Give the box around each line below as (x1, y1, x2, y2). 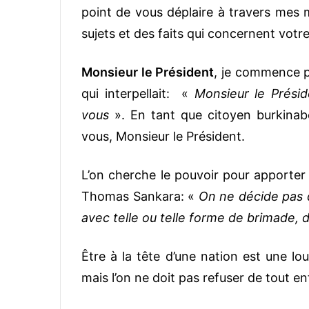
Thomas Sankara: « (81, 189, 199, 204)
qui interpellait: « (81, 86, 195, 101)
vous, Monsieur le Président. (81, 129, 245, 144)
